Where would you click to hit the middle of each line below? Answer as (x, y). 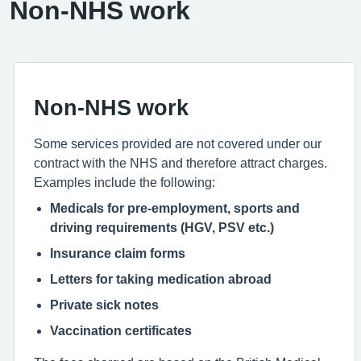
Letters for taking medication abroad (161, 278)
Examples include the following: (124, 182)
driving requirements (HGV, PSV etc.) (162, 227)
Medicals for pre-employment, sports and (175, 207)
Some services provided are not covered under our (178, 143)
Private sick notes (104, 304)
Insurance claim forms (118, 253)
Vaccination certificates (121, 330)
